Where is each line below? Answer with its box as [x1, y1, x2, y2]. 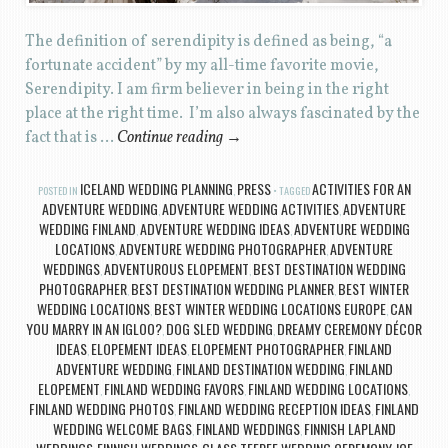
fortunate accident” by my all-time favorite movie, [24, 54, 379, 77]
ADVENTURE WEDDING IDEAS [139, 217, 290, 239]
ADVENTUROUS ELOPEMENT [103, 257, 249, 279]
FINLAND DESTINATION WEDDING [175, 357, 345, 379]
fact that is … [24, 126, 117, 149]
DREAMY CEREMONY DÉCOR [277, 317, 422, 339]
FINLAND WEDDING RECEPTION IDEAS [178, 397, 371, 419]
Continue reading [116, 126, 226, 149]
